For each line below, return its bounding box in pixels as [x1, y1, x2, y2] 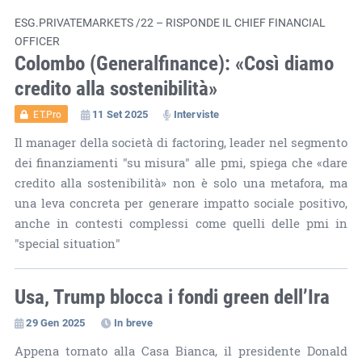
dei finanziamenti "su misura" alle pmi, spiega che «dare [14, 154, 348, 171]
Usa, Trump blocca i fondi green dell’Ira [14, 282, 330, 309]
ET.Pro [33, 107, 62, 120]
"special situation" [14, 234, 120, 252]
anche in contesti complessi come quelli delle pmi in [14, 214, 348, 232]
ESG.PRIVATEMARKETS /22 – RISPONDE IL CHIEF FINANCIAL [14, 14, 326, 30]
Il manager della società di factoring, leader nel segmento [14, 133, 348, 151]
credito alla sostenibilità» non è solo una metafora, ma [14, 174, 348, 192]
